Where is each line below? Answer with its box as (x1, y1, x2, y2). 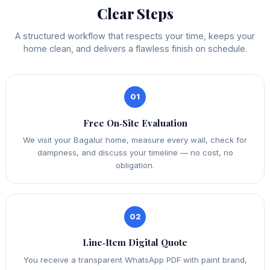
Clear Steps (96, 3, 174, 23)
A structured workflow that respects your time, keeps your (15, 30, 255, 41)
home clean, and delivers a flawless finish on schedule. (23, 43, 247, 54)
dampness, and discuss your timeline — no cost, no (37, 148, 233, 158)
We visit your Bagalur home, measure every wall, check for (23, 135, 247, 145)
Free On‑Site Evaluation (83, 116, 187, 129)
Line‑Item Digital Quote (83, 236, 187, 249)
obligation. (116, 160, 154, 171)
